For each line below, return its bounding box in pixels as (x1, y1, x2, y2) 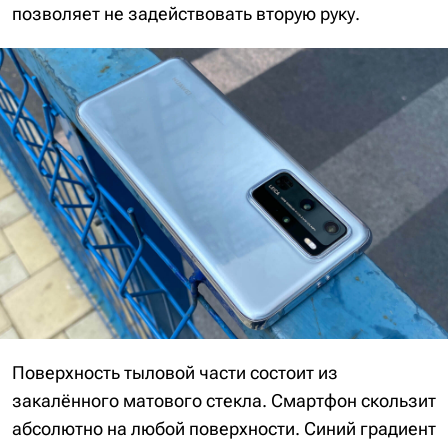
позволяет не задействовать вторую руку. (12, 3, 360, 25)
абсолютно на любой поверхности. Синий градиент (12, 418, 436, 440)
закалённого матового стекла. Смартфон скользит (12, 390, 436, 412)
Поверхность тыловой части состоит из (12, 362, 338, 384)
